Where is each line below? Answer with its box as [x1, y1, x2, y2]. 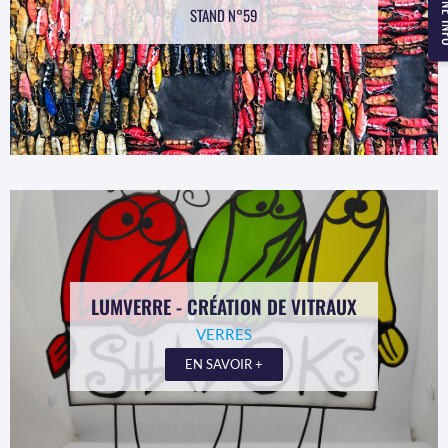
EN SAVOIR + [185, 356, 263, 373]
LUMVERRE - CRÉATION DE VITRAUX [91, 292, 357, 321]
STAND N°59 [190, 4, 258, 27]
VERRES [196, 325, 252, 344]
